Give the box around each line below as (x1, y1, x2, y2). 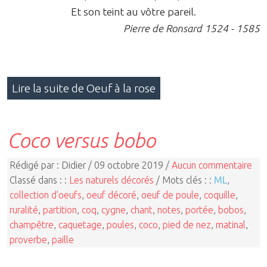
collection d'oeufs (10, 189, 82, 200)
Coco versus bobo (7, 129, 156, 152)
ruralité (10, 204, 38, 215)
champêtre (10, 219, 54, 230)
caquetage (58, 219, 102, 230)
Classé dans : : (10, 174, 69, 185)
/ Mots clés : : (154, 174, 214, 185)
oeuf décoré (86, 189, 136, 200)
